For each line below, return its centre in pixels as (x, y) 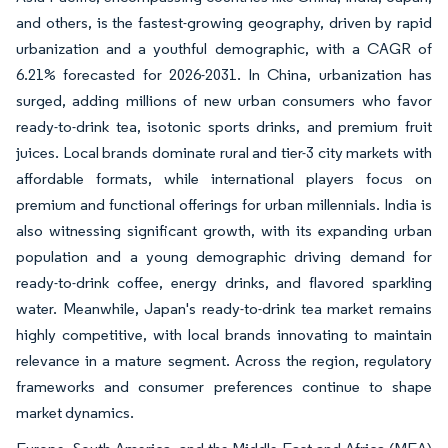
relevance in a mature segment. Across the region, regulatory (224, 361)
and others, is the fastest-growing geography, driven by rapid (224, 23)
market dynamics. (75, 413)
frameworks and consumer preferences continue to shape (224, 387)
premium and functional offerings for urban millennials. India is (224, 205)
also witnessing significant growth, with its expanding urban (224, 231)
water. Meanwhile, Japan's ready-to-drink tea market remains (224, 309)
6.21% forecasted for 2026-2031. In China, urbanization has (224, 75)
